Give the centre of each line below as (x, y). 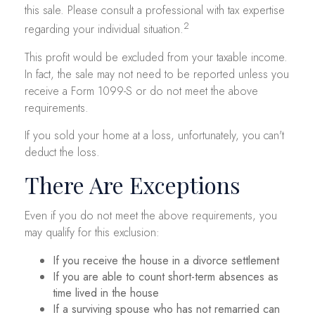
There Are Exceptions (133, 184)
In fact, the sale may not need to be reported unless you (157, 74)
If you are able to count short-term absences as (166, 276)
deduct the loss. (62, 152)
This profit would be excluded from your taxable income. (156, 57)
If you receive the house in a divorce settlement (166, 260)
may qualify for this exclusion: (92, 232)
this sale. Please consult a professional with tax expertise (155, 11)
